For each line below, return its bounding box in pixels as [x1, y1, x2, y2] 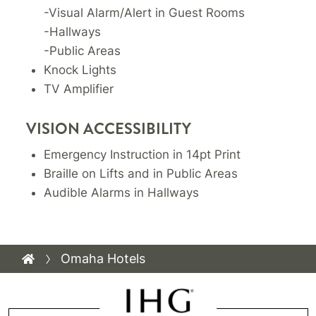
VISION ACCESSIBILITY [26, 118, 192, 140]
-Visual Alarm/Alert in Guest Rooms [44, 6, 245, 20]
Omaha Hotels [61, 251, 145, 267]
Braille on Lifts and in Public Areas [44, 166, 238, 181]
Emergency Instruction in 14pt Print [44, 147, 241, 162]
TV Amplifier [44, 82, 114, 97]
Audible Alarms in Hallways [44, 186, 200, 200]
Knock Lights [44, 63, 117, 78]
